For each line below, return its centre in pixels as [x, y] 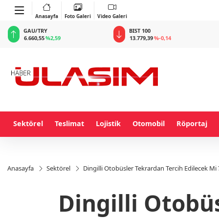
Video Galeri [112, 16]
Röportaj [192, 123]
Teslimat [69, 123]
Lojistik [108, 123]
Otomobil [149, 123]
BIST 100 [34, 31]
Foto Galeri [78, 16]
